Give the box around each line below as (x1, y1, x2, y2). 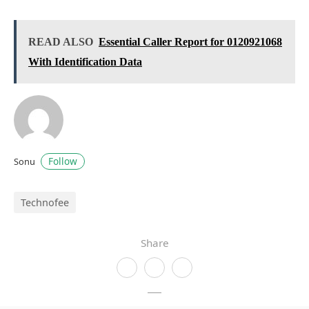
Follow (48, 154, 77, 168)
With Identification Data (28, 55, 142, 68)
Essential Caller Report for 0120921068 (99, 35, 282, 48)
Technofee (21, 195, 69, 209)
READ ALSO (28, 35, 93, 48)
